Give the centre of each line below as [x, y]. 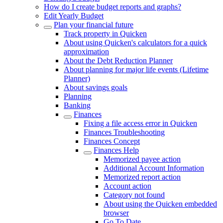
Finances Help [116, 150]
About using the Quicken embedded [160, 204]
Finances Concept [112, 141]
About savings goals [96, 87]
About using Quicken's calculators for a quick [135, 43]
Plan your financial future [94, 25]
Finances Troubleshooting [124, 132]
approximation [86, 52]
